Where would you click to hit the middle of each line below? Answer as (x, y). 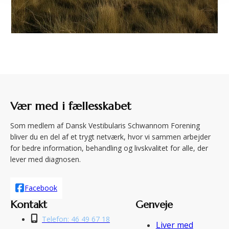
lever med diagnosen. (45, 159)
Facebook (41, 188)
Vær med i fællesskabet (71, 106)
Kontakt (29, 205)
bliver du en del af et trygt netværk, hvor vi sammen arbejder (110, 137)
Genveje (154, 205)
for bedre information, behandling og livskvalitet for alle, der (109, 148)
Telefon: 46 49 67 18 (76, 219)
